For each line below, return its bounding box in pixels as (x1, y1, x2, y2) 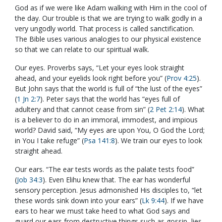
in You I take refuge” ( (15, 136, 84, 146)
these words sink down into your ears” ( (15, 196, 142, 206)
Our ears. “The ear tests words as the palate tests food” (15, 165, 194, 174)
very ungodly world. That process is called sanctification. (15, 24, 194, 34)
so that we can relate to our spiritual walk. (15, 45, 149, 55)
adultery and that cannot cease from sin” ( (15, 105, 150, 114)
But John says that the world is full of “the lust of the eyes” (15, 84, 202, 94)
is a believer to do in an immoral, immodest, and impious (15, 115, 198, 125)
